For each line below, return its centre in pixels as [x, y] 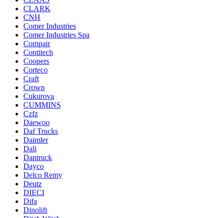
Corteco [36, 70]
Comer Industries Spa [56, 35]
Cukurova [39, 96]
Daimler [36, 140]
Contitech [38, 52]
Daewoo [36, 122]
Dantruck [38, 157]
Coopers [36, 61]
